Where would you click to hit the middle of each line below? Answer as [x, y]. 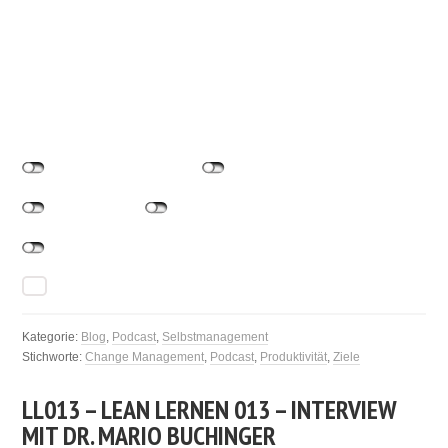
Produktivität [294, 357]
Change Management [145, 357]
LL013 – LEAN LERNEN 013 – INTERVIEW [209, 409]
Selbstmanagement [215, 337]
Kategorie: [52, 337]
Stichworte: [54, 357]
